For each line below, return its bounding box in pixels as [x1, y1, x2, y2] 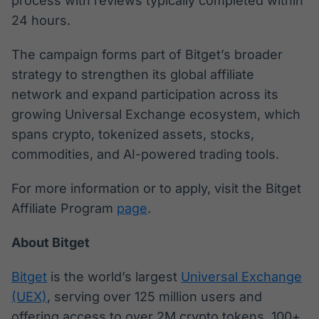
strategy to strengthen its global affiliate [11, 67, 254, 83]
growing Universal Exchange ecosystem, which [11, 107, 300, 122]
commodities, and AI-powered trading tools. [11, 147, 279, 162]
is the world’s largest [47, 269, 181, 285]
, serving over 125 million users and [47, 289, 262, 305]
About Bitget [11, 235, 90, 251]
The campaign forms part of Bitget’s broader [11, 47, 283, 63]
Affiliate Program [11, 201, 117, 216]
